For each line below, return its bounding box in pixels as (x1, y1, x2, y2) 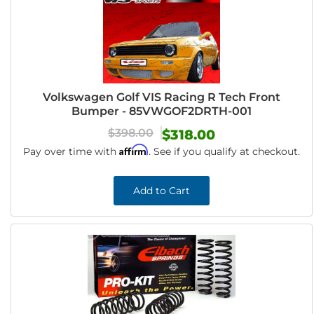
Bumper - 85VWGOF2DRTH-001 (71, 104, 252, 118)
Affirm (119, 144, 149, 156)
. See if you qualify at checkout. (149, 145, 301, 158)
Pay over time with (23, 145, 120, 158)
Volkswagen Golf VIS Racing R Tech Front (43, 90, 281, 104)
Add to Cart (133, 184, 191, 197)
